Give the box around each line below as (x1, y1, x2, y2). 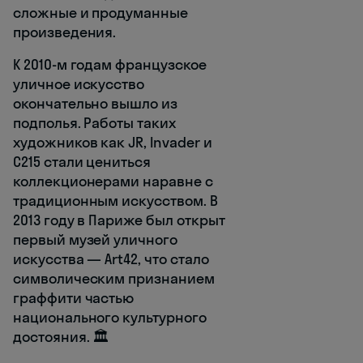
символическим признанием (13, 269, 215, 288)
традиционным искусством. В (13, 191, 218, 211)
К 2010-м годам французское (13, 55, 207, 75)
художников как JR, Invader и (13, 133, 212, 152)
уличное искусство (13, 75, 145, 94)
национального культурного (13, 308, 207, 327)
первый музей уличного (13, 230, 177, 250)
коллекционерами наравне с (13, 172, 213, 191)
